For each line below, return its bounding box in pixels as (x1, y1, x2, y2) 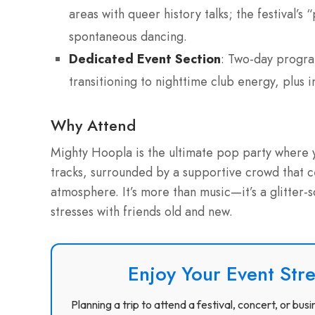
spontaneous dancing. (69, 27, 187, 46)
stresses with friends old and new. (51, 202, 233, 221)
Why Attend (51, 114, 136, 137)
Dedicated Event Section (69, 50, 221, 68)
